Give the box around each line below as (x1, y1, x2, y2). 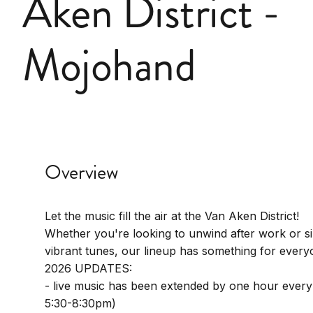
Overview (45, 158, 118, 187)
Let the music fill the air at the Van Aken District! (45, 209, 299, 223)
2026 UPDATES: (45, 261, 132, 275)
